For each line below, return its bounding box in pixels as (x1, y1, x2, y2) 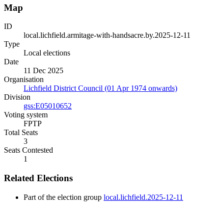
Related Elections (4, 173, 73, 184)
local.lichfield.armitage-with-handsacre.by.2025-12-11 (24, 31, 191, 40)
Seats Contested (4, 146, 53, 155)
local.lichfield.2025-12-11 (104, 192, 183, 201)
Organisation (4, 75, 44, 84)
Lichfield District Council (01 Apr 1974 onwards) (24, 84, 177, 93)
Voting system (4, 110, 48, 119)
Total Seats (4, 128, 38, 137)
